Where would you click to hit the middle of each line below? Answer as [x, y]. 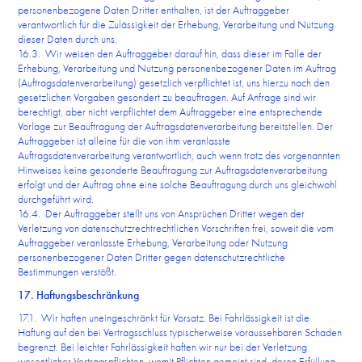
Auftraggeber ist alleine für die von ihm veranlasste [124, 141]
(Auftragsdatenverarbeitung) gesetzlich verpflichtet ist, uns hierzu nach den [174, 82]
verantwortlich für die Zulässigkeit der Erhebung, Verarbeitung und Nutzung [176, 24]
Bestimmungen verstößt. [67, 271]
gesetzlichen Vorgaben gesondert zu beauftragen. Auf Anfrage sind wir [167, 97]
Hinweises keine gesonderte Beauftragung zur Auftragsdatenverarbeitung [173, 170]
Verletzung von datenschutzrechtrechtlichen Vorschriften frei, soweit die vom [176, 228]
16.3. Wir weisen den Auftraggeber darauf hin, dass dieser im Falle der [170, 53]
